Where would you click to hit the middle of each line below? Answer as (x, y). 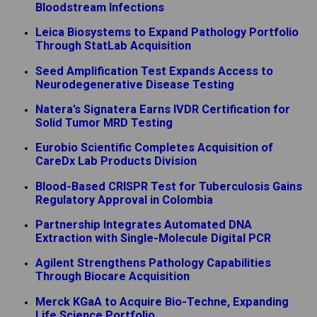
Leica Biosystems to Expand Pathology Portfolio (167, 33)
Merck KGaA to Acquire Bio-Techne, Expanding (162, 301)
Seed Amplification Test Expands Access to (154, 71)
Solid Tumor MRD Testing (104, 122)
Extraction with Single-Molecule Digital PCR (153, 238)
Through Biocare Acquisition (113, 277)
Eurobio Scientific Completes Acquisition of (154, 148)
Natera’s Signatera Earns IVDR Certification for (163, 109)
